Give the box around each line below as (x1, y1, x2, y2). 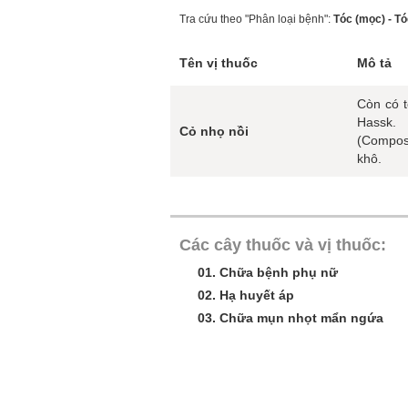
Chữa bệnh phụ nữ (219, 265, 338, 280)
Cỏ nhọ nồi (179, 124, 249, 138)
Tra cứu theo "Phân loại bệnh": (179, 13, 333, 25)
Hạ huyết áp (219, 288, 294, 302)
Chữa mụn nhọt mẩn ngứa (219, 311, 383, 325)
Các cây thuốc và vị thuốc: (179, 236, 386, 254)
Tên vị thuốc (179, 56, 258, 70)
